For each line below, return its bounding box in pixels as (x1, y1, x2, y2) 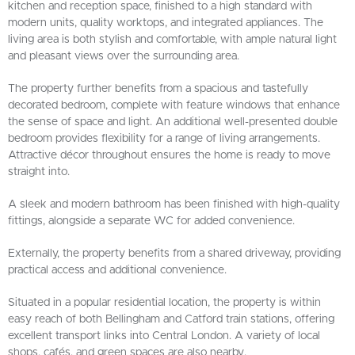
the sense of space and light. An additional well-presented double (8, 116, 338, 128)
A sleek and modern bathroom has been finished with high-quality (8, 199, 340, 210)
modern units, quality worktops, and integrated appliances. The (8, 17, 323, 29)
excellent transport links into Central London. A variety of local (8, 330, 320, 342)
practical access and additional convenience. (8, 265, 227, 276)
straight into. (8, 166, 70, 177)
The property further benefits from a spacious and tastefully (8, 83, 308, 94)
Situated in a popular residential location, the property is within (8, 297, 321, 308)
